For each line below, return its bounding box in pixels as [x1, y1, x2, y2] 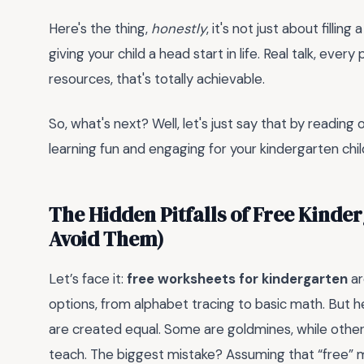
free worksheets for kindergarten [127, 269, 348, 288]
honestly [151, 19, 206, 38]
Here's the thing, [49, 19, 151, 38]
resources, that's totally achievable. [49, 70, 265, 89]
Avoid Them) [49, 224, 164, 253]
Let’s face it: [49, 269, 127, 288]
